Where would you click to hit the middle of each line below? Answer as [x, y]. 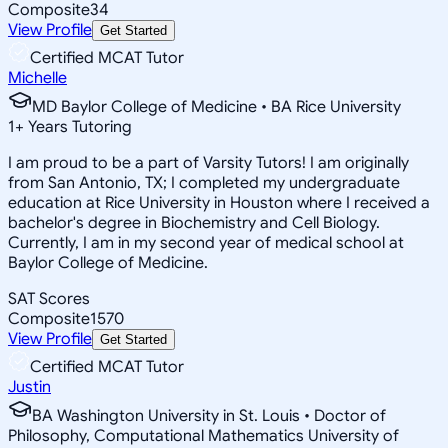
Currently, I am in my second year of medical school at [206, 242]
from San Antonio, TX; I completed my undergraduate [204, 182]
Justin [29, 386]
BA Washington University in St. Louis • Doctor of [209, 415]
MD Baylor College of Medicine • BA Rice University [216, 106]
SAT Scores [49, 298]
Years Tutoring [78, 126]
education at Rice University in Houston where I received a [219, 202]
